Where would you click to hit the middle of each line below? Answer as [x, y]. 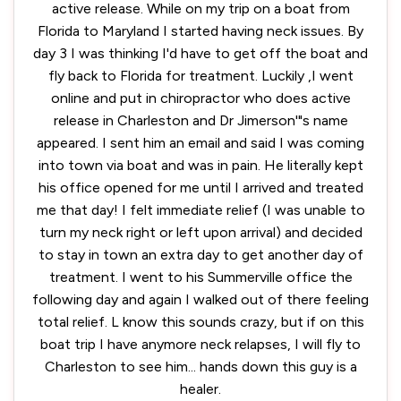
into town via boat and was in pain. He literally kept [200, 165]
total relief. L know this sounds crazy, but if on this [200, 322]
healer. [200, 389]
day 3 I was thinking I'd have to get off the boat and [200, 53]
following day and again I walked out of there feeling [200, 299]
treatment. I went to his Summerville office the [200, 277]
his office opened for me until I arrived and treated [200, 188]
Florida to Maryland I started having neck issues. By [200, 31]
